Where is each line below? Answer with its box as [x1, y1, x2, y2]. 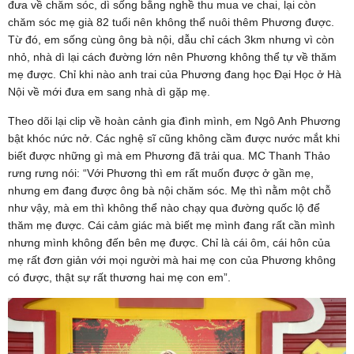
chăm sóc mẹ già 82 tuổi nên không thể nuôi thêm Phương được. [8, 16, 334, 29]
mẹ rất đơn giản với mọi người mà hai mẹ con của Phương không [8, 254, 336, 267]
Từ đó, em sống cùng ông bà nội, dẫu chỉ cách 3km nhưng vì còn [8, 33, 334, 47]
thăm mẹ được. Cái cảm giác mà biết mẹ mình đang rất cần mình [8, 219, 335, 232]
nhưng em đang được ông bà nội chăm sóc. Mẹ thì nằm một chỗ [8, 184, 331, 198]
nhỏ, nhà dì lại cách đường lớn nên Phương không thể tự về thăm [8, 51, 337, 64]
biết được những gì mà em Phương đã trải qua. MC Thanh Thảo [8, 149, 330, 163]
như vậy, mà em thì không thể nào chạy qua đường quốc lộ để [8, 201, 320, 215]
